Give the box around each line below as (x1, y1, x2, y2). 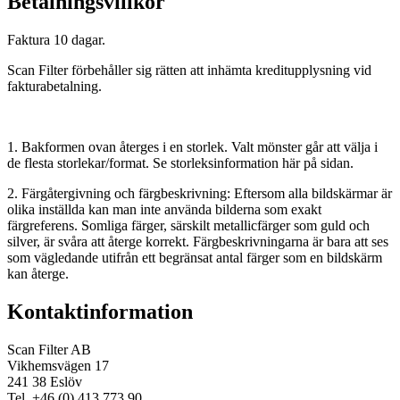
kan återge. (7, 266, 69, 282)
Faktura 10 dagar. (7, 32, 105, 48)
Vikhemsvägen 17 (7, 357, 109, 373)
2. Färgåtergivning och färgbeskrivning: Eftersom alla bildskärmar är (7, 186, 392, 202)
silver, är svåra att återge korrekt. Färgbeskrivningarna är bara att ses (7, 234, 388, 250)
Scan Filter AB (7, 341, 91, 357)
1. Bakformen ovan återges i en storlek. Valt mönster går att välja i (7, 139, 378, 155)
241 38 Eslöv (7, 373, 82, 389)
